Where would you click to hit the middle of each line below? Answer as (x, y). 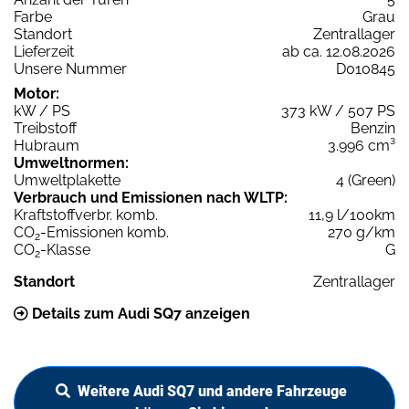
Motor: (37, 94)
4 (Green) (366, 181)
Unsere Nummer (70, 69)
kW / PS (42, 111)
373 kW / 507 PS (338, 111)
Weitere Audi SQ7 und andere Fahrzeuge (212, 392)
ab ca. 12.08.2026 (339, 52)
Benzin (373, 129)
